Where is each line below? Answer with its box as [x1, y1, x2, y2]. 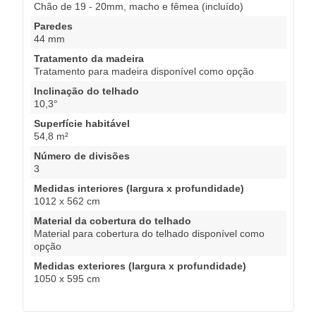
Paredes [34, 20, 73, 32]
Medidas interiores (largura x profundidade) [34, 182, 244, 194]
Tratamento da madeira [34, 52, 144, 64]
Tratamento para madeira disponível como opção [34, 65, 254, 77]
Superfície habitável [34, 117, 130, 129]
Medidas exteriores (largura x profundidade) [34, 260, 246, 272]
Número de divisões [34, 150, 130, 162]
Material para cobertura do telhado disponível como [34, 227, 265, 239]
